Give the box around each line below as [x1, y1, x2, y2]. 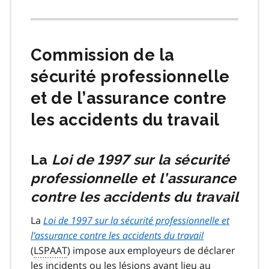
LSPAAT [34, 244, 67, 258]
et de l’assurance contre [31, 89, 227, 108]
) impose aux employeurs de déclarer [67, 244, 235, 258]
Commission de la [31, 46, 175, 65]
